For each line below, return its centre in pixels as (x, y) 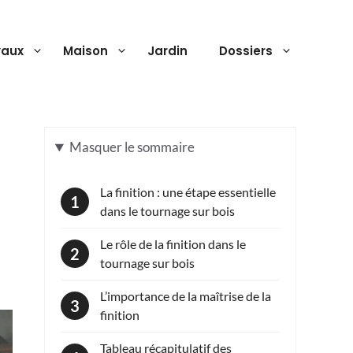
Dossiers (246, 51)
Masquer (97, 147)
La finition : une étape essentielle (188, 192)
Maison (85, 51)
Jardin (167, 51)
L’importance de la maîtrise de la (186, 296)
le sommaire (159, 147)
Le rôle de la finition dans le (173, 244)
